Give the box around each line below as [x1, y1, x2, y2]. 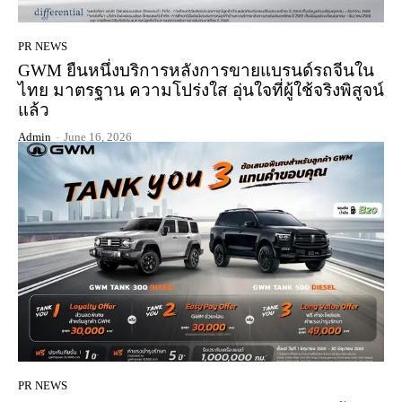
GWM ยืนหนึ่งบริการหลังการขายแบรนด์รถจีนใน [18, 60, 374, 80]
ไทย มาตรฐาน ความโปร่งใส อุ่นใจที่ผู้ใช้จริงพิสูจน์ [18, 80, 384, 100]
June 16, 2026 [64, 129, 132, 144]
